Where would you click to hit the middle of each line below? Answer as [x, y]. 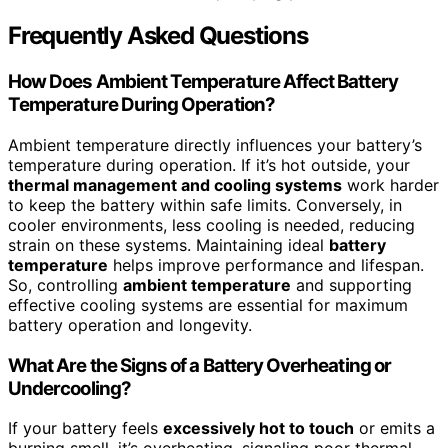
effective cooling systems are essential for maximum [208, 304]
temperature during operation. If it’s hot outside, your [209, 164]
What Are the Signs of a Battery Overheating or [199, 365]
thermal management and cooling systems [175, 184]
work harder [390, 184]
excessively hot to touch [258, 428]
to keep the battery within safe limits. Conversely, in [205, 204]
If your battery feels [85, 428]
